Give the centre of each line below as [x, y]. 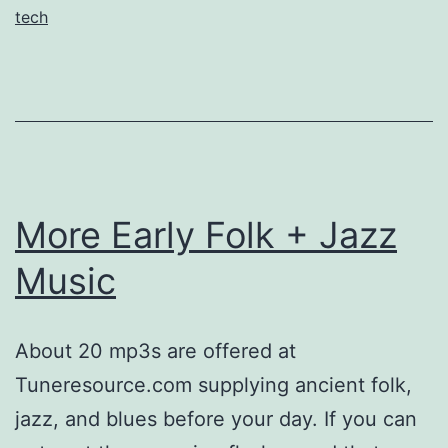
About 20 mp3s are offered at [155, 350]
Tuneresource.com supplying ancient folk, [213, 384]
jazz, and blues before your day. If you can [216, 418]
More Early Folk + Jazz [206, 234]
